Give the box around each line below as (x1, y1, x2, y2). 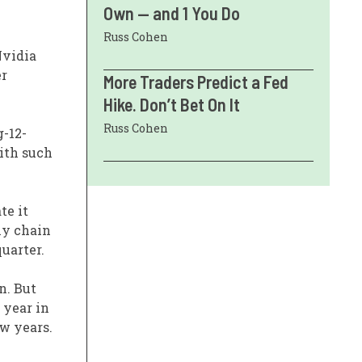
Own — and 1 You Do (103, 2, 240, 24)
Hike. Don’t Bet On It (103, 94, 240, 116)
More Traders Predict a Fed (103, 71, 288, 93)
